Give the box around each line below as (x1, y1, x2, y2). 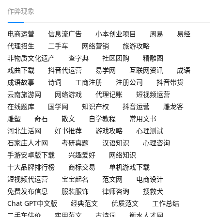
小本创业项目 (95, 29, 136, 39)
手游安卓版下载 (7, 150, 55, 160)
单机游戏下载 (109, 162, 150, 172)
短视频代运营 (7, 174, 48, 184)
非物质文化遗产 (7, 53, 55, 63)
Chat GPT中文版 (7, 199, 57, 208)
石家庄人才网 (7, 138, 48, 148)
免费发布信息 (7, 186, 48, 196)
